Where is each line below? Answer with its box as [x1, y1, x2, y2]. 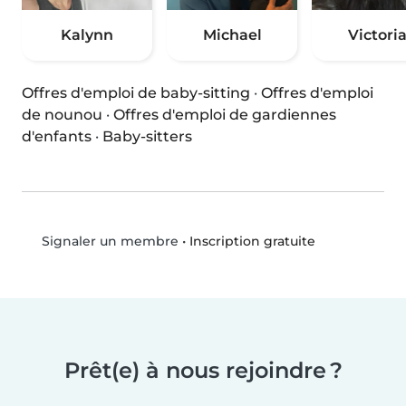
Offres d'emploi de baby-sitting [22, 84, 250, 102]
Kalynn [61, 26, 113, 44]
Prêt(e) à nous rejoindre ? [63, 357, 343, 384]
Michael [202, 26, 262, 44]
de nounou [22, 106, 102, 124]
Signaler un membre [37, 233, 179, 250]
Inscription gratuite [188, 232, 315, 249]
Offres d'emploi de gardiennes [113, 106, 336, 124]
